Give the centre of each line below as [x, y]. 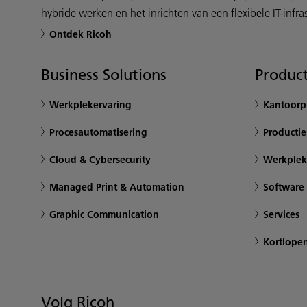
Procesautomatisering [98, 132]
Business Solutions [104, 75]
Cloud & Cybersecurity [100, 160]
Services [281, 214]
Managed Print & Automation [117, 187]
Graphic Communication [104, 214]
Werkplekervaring [90, 105]
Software [284, 187]
